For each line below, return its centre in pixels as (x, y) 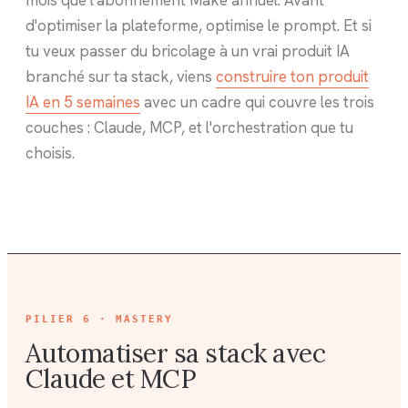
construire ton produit (292, 76)
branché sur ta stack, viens (121, 76)
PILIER (54, 319)
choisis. (50, 153)
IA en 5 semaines (83, 102)
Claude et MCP (111, 378)
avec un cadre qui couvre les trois (257, 102)
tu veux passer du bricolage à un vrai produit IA (188, 51)
